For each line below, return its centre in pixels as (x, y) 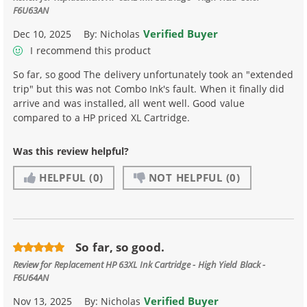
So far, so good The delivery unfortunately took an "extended (153, 75)
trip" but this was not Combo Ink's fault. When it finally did (149, 89)
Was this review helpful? (71, 151)
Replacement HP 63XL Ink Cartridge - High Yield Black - (159, 265)
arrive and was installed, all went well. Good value (129, 103)
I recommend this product (89, 51)
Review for (34, 265)
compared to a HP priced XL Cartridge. (102, 118)
